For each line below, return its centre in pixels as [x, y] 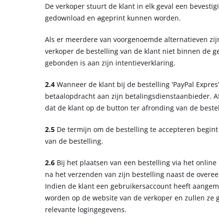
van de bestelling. [74, 141]
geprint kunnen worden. [142, 18]
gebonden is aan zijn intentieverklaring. [110, 63]
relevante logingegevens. [86, 209]
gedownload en [71, 18]
